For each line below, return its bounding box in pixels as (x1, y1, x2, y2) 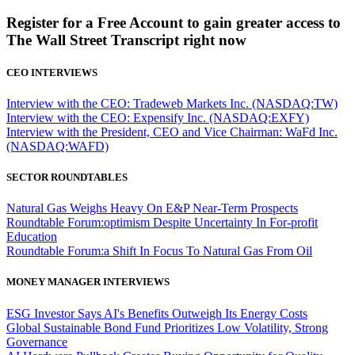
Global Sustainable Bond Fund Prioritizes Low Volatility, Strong (6, 320, 328, 334)
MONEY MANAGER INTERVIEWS (6, 276, 170, 288)
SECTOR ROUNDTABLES (6, 171, 128, 184)
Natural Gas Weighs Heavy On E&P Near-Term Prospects (6, 201, 298, 216)
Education (6, 230, 57, 244)
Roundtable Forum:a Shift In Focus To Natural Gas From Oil (6, 244, 312, 258)
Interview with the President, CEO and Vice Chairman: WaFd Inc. (6, 124, 338, 139)
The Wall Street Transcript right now (6, 31, 246, 48)
